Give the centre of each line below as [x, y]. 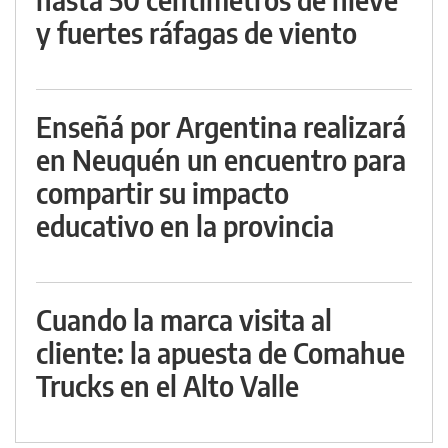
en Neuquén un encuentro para [221, 160]
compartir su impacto [162, 193]
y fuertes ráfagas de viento [196, 33]
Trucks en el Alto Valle [167, 386]
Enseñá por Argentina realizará [221, 127]
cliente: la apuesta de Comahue [220, 353]
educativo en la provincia [185, 226]
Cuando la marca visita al [184, 320]
